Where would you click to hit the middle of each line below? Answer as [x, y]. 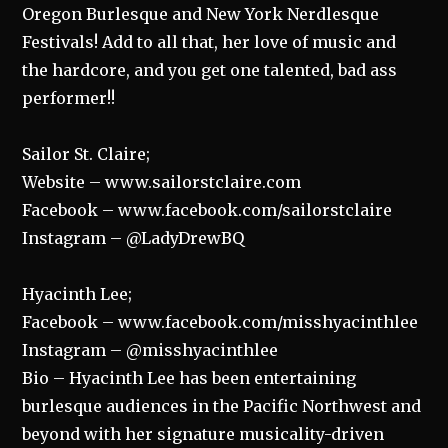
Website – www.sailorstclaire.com [162, 182]
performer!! [69, 98]
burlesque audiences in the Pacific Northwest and [222, 406]
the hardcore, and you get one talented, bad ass [210, 70]
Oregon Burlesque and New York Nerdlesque [201, 14]
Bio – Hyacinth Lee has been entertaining [189, 378]
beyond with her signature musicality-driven [203, 434]
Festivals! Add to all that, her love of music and [209, 42]
